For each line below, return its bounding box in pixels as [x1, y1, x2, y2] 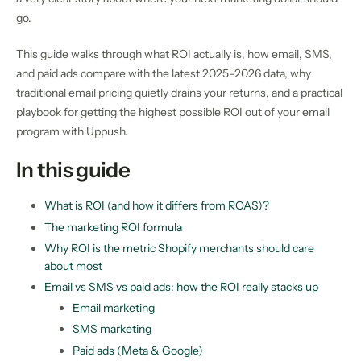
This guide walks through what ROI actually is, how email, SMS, [16, 46, 332, 61]
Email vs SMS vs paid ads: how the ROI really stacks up [44, 279, 318, 294]
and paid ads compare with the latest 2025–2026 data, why [16, 65, 311, 81]
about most [44, 258, 102, 273]
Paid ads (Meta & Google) [73, 342, 203, 358]
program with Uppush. [16, 123, 128, 139]
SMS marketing [73, 322, 151, 337]
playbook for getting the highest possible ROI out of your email [16, 104, 330, 119]
